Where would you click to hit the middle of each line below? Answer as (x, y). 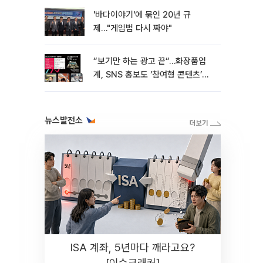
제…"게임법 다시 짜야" (133, 28)
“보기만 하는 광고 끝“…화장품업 (150, 61)
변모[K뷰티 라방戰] (128, 88)
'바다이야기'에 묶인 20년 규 (142, 15)
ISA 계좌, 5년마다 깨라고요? (133, 247)
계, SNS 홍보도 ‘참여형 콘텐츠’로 (151, 75)
